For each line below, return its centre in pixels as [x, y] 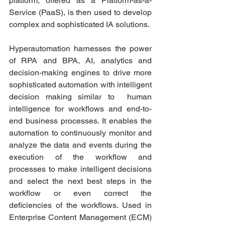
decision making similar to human [80, 97]
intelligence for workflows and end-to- [80, 109]
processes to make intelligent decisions [80, 169]
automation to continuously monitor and [80, 133]
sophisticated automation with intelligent [80, 85]
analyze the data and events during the [80, 145]
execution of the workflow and [80, 157]
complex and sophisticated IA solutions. [80, 25]
